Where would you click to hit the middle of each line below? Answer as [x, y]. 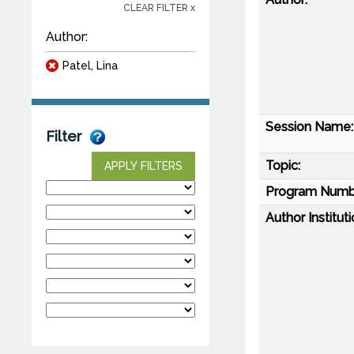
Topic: [283, 165]
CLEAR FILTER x [159, 8]
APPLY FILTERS [143, 166]
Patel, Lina [90, 65]
